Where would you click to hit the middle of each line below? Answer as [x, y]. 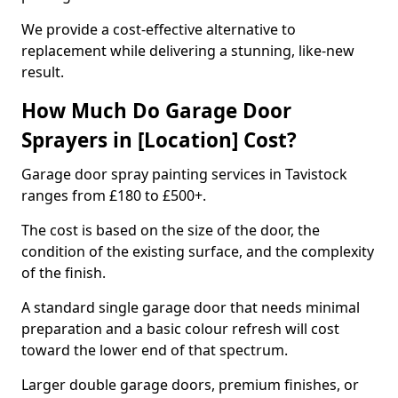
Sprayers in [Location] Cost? [159, 140]
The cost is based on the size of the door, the [171, 230]
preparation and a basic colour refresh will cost [180, 329]
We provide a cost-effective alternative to [159, 29]
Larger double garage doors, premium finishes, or [190, 385]
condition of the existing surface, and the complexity [198, 251]
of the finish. [65, 273]
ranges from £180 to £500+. [114, 195]
